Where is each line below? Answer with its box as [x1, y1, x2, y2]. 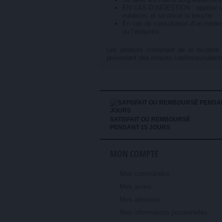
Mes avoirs [119, 183, 152, 190]
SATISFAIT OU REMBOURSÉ [110, 116, 190, 123]
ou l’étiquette [122, 28, 159, 35]
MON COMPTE [110, 148, 159, 160]
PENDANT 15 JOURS [110, 124, 170, 131]
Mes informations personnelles [119, 209, 208, 216]
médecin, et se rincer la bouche [122, 12, 213, 19]
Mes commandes [119, 170, 169, 177]
